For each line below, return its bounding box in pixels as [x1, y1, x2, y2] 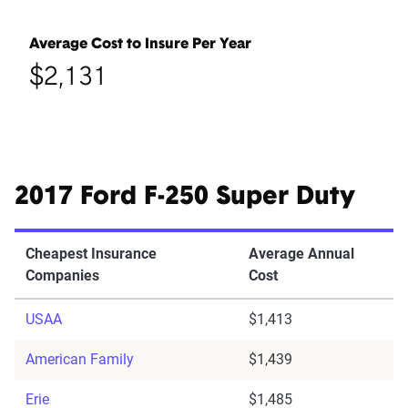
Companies [25, 267, 99, 285]
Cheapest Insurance [25, 245, 157, 263]
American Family [25, 351, 134, 369]
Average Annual [249, 245, 354, 263]
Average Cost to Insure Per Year [29, 37, 251, 53]
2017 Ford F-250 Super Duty [15, 185, 355, 211]
